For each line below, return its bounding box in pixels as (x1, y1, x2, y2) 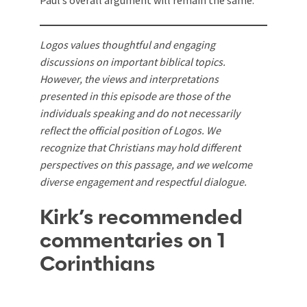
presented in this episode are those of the (40, 89, 230, 103)
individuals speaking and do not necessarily (40, 106, 240, 121)
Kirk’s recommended (40, 208, 243, 229)
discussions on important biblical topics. (40, 55, 225, 69)
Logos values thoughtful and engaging (40, 38, 215, 52)
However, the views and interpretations (40, 72, 219, 86)
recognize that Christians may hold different (40, 140, 241, 155)
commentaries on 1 (40, 231, 225, 252)
